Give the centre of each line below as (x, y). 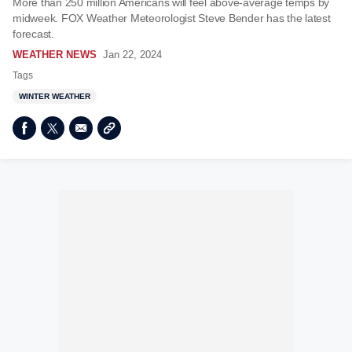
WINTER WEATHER (55, 96)
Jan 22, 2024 (132, 55)
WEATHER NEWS (55, 55)
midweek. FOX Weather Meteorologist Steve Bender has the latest (172, 18)
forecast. (35, 34)
